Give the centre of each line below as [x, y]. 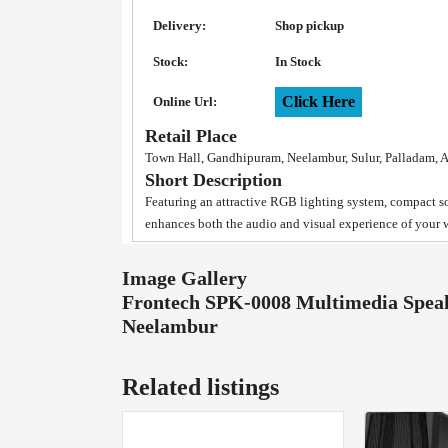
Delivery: [179, 25]
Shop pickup [309, 25]
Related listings [200, 387]
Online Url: [185, 101]
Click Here [318, 101]
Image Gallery [184, 278]
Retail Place [191, 136]
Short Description [213, 180]
